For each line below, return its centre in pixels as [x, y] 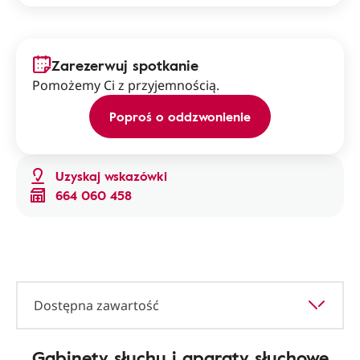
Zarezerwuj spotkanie [125, 65]
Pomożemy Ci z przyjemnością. [126, 85]
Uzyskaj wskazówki [111, 176]
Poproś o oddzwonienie [180, 117]
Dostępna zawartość [96, 305]
